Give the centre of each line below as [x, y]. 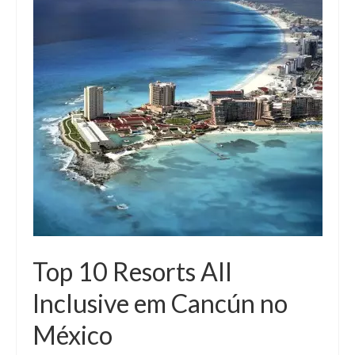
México [73, 335]
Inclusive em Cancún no [160, 303]
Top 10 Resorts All [132, 271]
